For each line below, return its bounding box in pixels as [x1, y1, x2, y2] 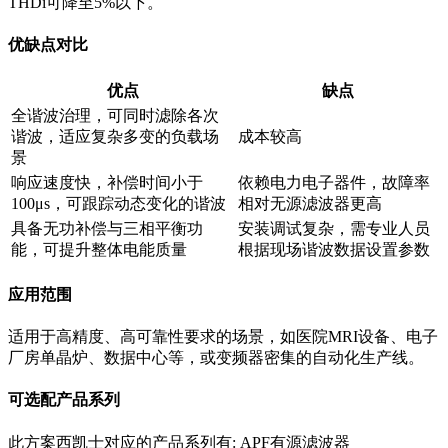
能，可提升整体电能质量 [11, 240, 187, 258]
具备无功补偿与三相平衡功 [11, 219, 203, 237]
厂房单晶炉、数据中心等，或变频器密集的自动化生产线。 [8, 349, 424, 367]
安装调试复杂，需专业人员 [238, 219, 430, 237]
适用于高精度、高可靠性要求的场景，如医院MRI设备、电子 [8, 328, 438, 346]
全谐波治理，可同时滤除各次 [11, 106, 219, 124]
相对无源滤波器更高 [238, 194, 382, 212]
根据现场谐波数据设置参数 [238, 240, 430, 258]
